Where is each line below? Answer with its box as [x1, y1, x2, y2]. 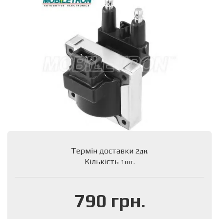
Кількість [84, 156, 121, 166]
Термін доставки [70, 146, 135, 155]
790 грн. [74, 189, 145, 211]
